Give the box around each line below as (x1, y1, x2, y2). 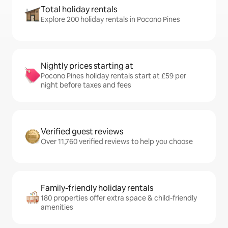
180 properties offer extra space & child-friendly (41, 193, 197, 203)
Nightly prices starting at (41, 61, 133, 71)
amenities (41, 203, 73, 212)
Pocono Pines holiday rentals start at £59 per (41, 71, 186, 80)
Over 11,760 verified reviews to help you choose (41, 137, 193, 146)
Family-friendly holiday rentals (41, 183, 153, 193)
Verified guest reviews (41, 126, 123, 137)
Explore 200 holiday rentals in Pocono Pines (41, 15, 180, 24)
